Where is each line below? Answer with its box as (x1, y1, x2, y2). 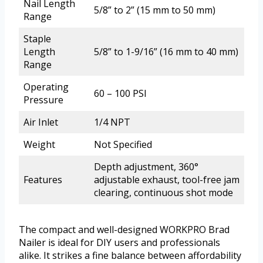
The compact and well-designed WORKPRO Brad (19, 223, 230, 237)
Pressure (23, 93, 63, 107)
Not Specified (94, 138, 152, 151)
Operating (23, 80, 69, 94)
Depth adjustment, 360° (94, 160, 198, 174)
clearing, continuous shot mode (94, 186, 233, 200)
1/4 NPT (94, 116, 130, 129)
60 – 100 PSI (94, 87, 147, 100)
